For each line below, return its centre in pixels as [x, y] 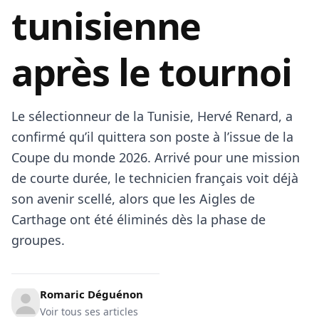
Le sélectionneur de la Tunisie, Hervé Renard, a [152, 116]
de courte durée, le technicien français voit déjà [155, 178]
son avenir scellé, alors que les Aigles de [133, 199]
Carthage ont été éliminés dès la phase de [138, 219]
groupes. [38, 240]
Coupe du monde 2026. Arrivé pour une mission [156, 157]
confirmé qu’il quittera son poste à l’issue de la [152, 137]
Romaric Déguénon [91, 294]
